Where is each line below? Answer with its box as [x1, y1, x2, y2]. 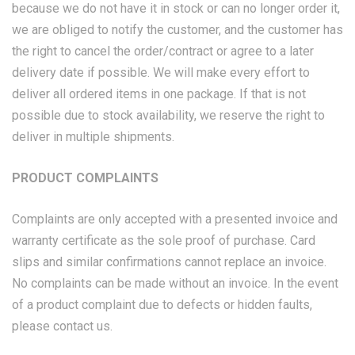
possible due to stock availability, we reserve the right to [12, 108, 325, 123]
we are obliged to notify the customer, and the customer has [12, 22, 343, 37]
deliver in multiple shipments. [12, 129, 174, 144]
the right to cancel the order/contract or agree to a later [12, 44, 314, 59]
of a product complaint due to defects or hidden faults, [12, 297, 312, 312]
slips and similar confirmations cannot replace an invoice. [12, 254, 326, 269]
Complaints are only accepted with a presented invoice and [12, 212, 338, 227]
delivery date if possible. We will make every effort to [12, 65, 310, 80]
